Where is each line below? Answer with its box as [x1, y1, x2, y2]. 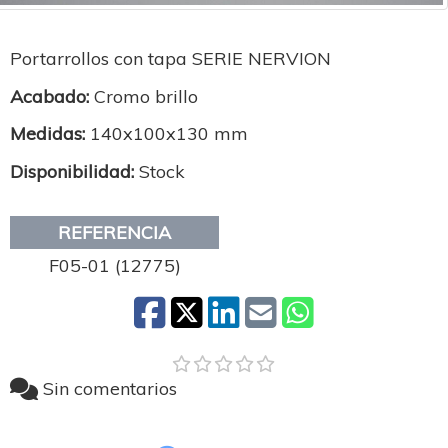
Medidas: [10, 122, 85, 146]
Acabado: [10, 84, 89, 108]
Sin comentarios [43, 376, 177, 400]
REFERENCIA [58, 221, 171, 245]
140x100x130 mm [85, 122, 248, 146]
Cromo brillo [89, 84, 198, 108]
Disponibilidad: [10, 159, 134, 183]
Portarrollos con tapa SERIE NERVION [10, 47, 331, 71]
